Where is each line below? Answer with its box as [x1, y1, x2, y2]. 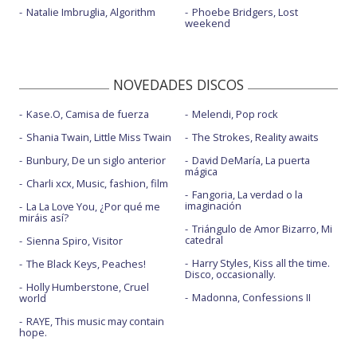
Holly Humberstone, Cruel [26, 280, 149, 295]
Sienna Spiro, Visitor [26, 233, 123, 249]
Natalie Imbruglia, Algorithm [26, 5, 155, 20]
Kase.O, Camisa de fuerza [26, 107, 149, 122]
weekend [184, 16, 230, 31]
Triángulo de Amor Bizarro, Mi [191, 222, 332, 237]
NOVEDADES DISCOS [113, 75, 244, 95]
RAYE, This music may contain [26, 314, 164, 329]
